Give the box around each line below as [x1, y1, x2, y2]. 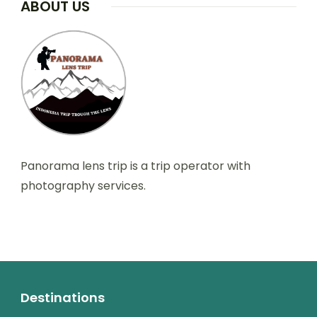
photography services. [21, 178, 146, 195]
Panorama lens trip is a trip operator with [21, 158, 250, 175]
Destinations [21, 289, 105, 307]
